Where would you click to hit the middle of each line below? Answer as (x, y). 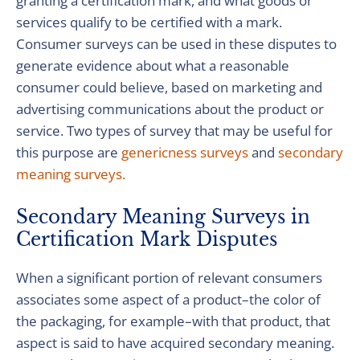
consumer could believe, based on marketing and (169, 87)
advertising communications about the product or (170, 109)
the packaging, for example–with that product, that (173, 321)
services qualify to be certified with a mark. (149, 22)
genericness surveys (185, 152)
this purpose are (69, 152)
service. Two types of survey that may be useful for (174, 131)
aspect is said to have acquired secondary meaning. (175, 343)
